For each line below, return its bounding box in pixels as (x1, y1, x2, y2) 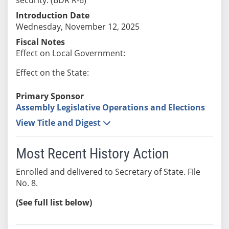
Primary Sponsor (15, 90, 84, 102)
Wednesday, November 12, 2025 (15, 20, 140, 32)
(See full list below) (15, 196, 92, 208)
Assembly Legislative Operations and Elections (15, 101, 205, 113)
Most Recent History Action (15, 145, 169, 162)
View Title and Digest (15, 117, 103, 128)
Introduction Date (15, 9, 89, 21)
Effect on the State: (15, 66, 89, 78)
